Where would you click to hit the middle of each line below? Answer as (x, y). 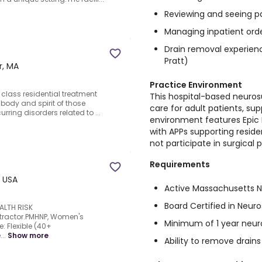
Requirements (180, 164)
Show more (28, 236)
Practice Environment (196, 85)
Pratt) (176, 61)
